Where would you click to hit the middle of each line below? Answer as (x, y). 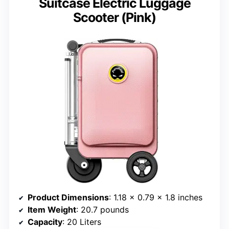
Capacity (45, 222)
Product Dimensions (68, 197)
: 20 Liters (82, 222)
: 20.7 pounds (102, 209)
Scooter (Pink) (114, 18)
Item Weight (52, 209)
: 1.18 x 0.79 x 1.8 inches (156, 197)
